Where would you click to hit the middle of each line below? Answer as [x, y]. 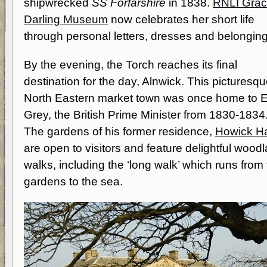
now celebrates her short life [181, 19]
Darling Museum [66, 19]
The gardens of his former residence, [119, 131]
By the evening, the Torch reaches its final [131, 65]
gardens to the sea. [73, 181]
